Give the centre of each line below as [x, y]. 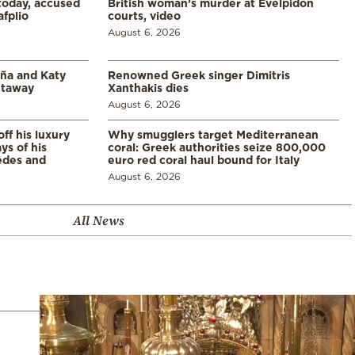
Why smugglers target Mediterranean [213, 134]
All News [98, 220]
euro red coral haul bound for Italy [204, 159]
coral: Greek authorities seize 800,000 [217, 147]
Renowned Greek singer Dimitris [199, 74]
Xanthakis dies [148, 87]
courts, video [144, 15]
